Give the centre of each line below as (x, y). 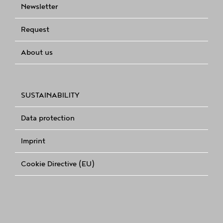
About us (37, 52)
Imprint (33, 141)
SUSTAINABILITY (50, 95)
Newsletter (39, 6)
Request (35, 29)
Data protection (48, 118)
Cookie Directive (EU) (58, 164)
